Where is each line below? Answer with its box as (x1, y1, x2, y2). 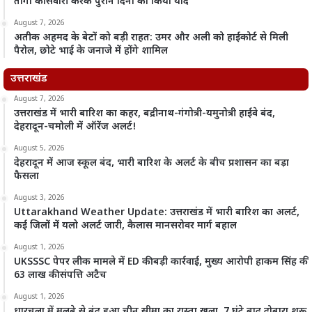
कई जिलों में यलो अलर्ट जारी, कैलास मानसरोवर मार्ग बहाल (14, 219, 237, 233)
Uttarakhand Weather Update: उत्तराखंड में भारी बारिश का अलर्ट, (14, 205, 299, 219)
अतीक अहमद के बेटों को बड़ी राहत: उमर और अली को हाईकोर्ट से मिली (14, 31, 288, 45)
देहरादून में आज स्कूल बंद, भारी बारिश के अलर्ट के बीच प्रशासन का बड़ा (14, 156, 289, 170)
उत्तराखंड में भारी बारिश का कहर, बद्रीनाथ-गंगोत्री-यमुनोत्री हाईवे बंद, (14, 107, 275, 120)
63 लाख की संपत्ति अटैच (14, 268, 107, 282)
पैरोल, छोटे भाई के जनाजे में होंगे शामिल (14, 44, 168, 58)
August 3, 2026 (14, 193, 65, 203)
